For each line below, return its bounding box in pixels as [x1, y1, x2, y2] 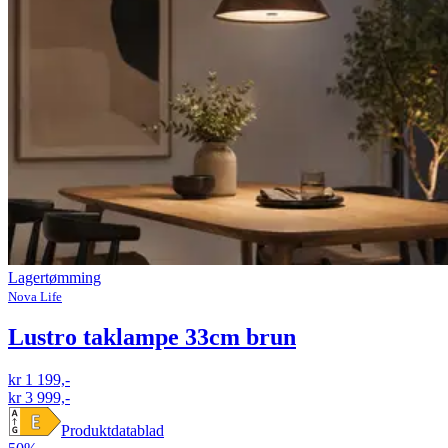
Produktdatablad [61, 422, 164, 440]
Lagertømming [8, 268, 101, 286]
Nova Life [8, 288, 62, 304]
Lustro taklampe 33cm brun [8, 324, 296, 351]
